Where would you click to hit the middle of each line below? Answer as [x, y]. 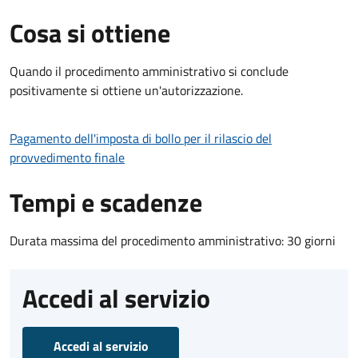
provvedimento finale [67, 157]
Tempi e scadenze [106, 202]
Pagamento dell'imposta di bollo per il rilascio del [141, 138]
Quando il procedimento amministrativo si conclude [149, 71]
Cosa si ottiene [90, 32]
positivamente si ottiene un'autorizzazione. [126, 90]
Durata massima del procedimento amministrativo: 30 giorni [173, 240]
